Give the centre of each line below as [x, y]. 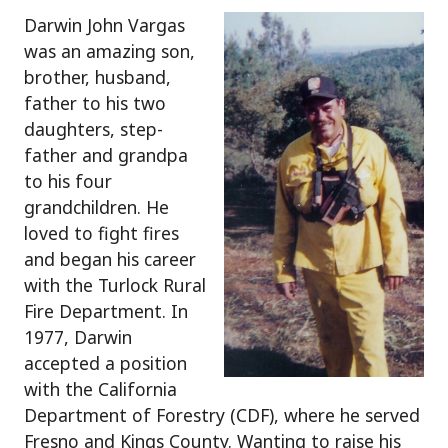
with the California [100, 388]
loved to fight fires [101, 232]
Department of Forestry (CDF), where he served [222, 414]
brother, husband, [97, 76]
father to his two [95, 102]
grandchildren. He [96, 206]
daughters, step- [93, 128]
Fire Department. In [106, 310]
